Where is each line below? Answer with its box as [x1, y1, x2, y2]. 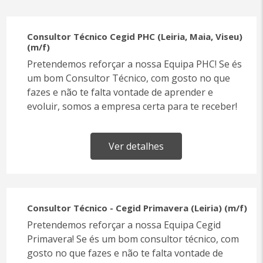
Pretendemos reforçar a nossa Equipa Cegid [27, 218, 221, 231]
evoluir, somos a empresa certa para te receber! [27, 100, 238, 113]
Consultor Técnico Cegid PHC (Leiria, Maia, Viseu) [27, 31, 243, 42]
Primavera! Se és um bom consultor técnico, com [27, 232, 240, 245]
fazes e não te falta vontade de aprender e [27, 86, 214, 99]
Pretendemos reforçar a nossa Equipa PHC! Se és [27, 58, 242, 70]
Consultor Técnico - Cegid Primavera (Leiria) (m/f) [27, 202, 248, 214]
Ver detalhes [108, 140, 164, 153]
